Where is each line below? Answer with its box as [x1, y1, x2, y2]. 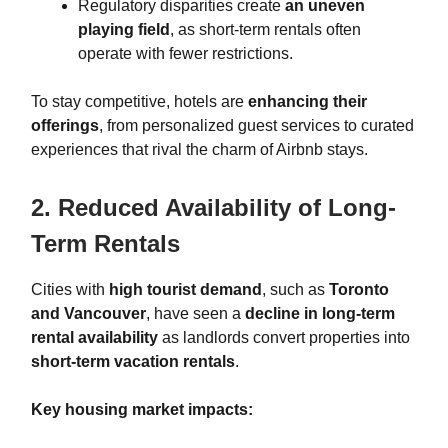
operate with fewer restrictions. [78, 45, 293, 63]
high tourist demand [109, 281, 262, 299]
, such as [262, 281, 329, 299]
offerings [31, 117, 99, 135]
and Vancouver [31, 305, 146, 323]
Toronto [329, 281, 389, 299]
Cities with [31, 281, 109, 299]
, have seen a [146, 305, 245, 323]
